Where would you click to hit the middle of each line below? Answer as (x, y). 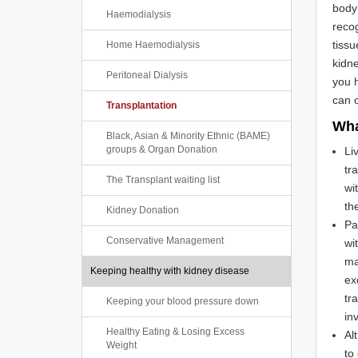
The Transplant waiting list (163, 180)
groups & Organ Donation (162, 149)
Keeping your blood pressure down (183, 301)
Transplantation (141, 105)
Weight (121, 345)
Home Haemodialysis (153, 45)
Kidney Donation (143, 210)
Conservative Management (165, 241)
